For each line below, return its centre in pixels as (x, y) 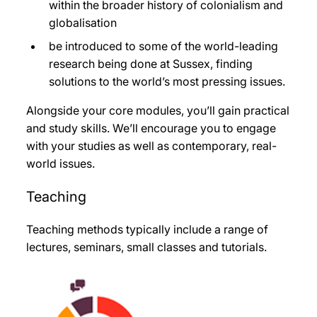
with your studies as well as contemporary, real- (151, 146)
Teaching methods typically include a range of (147, 230)
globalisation (83, 23)
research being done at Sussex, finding (151, 64)
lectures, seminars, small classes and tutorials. (146, 247)
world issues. (60, 164)
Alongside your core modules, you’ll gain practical (158, 111)
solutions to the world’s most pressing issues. (167, 82)
